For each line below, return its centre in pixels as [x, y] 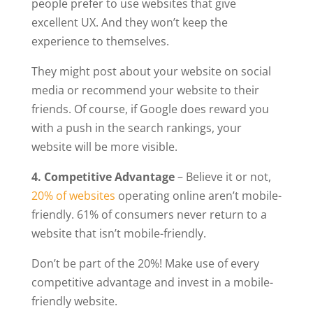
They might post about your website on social [151, 71]
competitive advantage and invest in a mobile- [152, 282]
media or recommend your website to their [145, 90]
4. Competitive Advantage [103, 176]
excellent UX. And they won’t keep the [129, 22]
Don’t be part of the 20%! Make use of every [145, 263]
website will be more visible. [104, 146]
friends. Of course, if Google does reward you [150, 109]
